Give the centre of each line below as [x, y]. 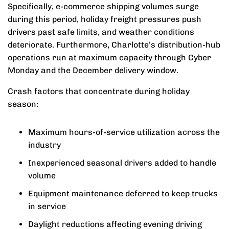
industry [44, 145]
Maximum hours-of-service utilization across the [124, 132]
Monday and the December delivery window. [93, 70]
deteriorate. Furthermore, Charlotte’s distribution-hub [114, 45]
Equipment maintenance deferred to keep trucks [123, 193]
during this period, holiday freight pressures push [105, 19]
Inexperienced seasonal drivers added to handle [122, 163]
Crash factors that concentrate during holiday [99, 91]
